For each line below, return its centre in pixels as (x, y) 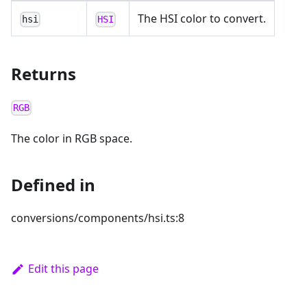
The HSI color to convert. (202, 19)
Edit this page (63, 269)
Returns (44, 74)
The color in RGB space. (72, 139)
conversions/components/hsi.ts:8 (98, 218)
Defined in (53, 185)
